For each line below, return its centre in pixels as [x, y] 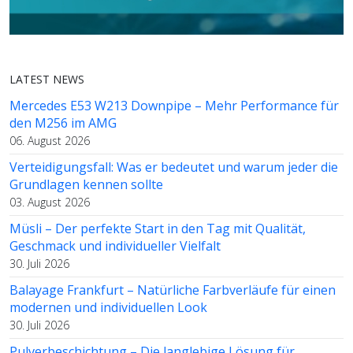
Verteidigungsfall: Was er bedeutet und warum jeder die [174, 167]
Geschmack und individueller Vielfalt [115, 246]
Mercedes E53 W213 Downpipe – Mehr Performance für [174, 106]
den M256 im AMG [63, 123]
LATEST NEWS [47, 80]
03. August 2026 [50, 203]
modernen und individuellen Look [108, 308]
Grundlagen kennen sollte [86, 185]
